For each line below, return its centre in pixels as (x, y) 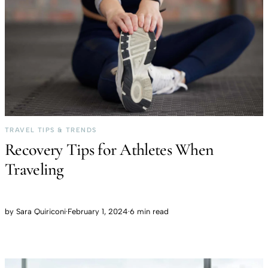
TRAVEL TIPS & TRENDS (51, 130)
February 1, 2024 (98, 212)
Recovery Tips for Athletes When (109, 150)
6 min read (149, 212)
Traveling (34, 170)
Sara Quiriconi (41, 212)
